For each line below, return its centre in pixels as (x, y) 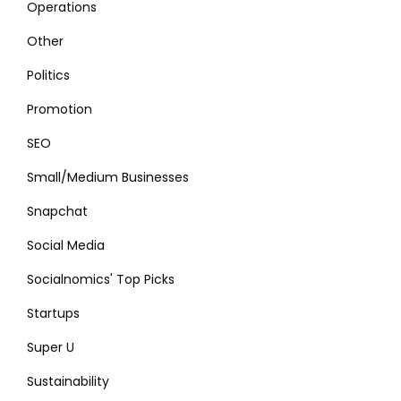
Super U (51, 347)
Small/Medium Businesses (108, 177)
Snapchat (57, 211)
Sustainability (68, 381)
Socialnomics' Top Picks (101, 279)
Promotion (60, 109)
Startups (53, 313)
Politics (48, 75)
